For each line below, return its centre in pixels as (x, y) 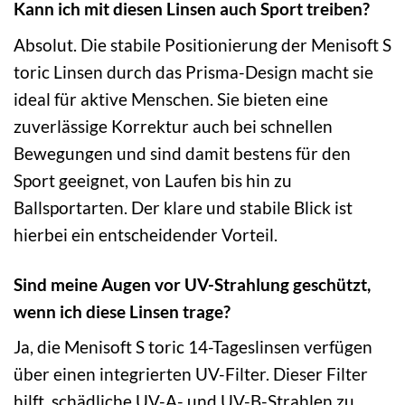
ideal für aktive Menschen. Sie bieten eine (171, 99)
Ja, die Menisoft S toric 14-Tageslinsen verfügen (193, 347)
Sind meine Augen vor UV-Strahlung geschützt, (192, 284)
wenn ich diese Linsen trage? (122, 311)
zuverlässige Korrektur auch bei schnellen (173, 126)
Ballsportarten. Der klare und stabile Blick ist (183, 207)
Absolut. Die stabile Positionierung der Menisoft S (202, 44)
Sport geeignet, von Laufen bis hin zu (153, 180)
